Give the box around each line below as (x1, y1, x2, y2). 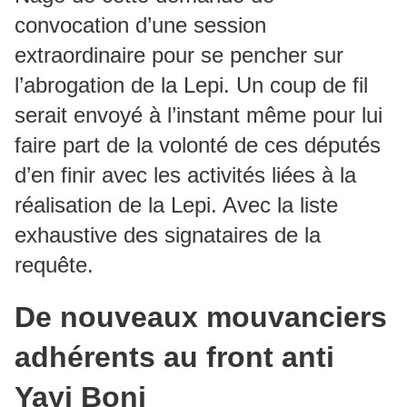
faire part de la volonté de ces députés (15, 133, 381, 157)
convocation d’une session (15, 13, 266, 37)
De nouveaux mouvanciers (15, 301, 387, 333)
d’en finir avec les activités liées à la (15, 163, 356, 187)
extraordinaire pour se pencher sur (15, 43, 343, 67)
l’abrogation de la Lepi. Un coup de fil (15, 73, 368, 97)
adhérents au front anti (15, 341, 334, 373)
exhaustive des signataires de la (15, 223, 321, 247)
